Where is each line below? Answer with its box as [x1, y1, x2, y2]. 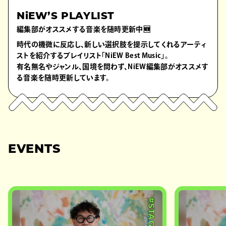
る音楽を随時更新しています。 [17, 74, 110, 82]
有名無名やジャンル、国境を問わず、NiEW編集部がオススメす [17, 63, 209, 71]
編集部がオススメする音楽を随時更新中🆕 [17, 26, 151, 33]
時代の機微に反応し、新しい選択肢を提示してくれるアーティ [17, 41, 206, 48]
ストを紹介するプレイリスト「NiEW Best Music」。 [17, 52, 168, 60]
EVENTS [8, 144, 61, 156]
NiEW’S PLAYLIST [17, 12, 115, 22]
